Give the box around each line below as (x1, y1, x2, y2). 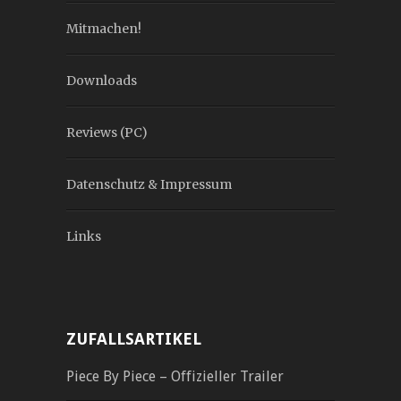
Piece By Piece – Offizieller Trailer (66, 368, 284, 386)
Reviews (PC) (66, 124, 148, 141)
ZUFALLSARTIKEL (66, 329, 201, 349)
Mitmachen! (66, 21, 141, 38)
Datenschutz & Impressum (66, 176, 232, 193)
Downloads (66, 73, 137, 90)
